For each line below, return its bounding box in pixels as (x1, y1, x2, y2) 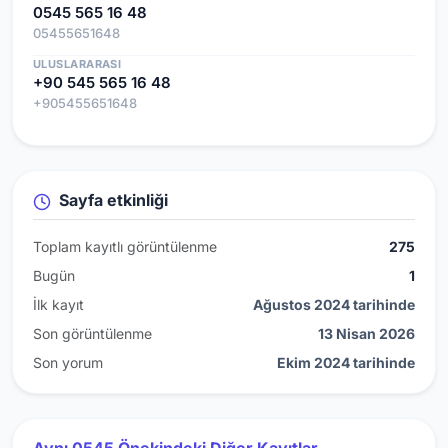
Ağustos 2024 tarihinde (253, 295, 415, 313)
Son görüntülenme (33, 324, 152, 342)
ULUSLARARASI (33, 56, 122, 71)
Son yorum (33, 353, 103, 371)
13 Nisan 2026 (318, 324, 415, 342)
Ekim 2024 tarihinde (277, 353, 415, 371)
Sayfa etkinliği (55, 189, 168, 210)
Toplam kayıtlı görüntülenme (33, 237, 217, 255)
